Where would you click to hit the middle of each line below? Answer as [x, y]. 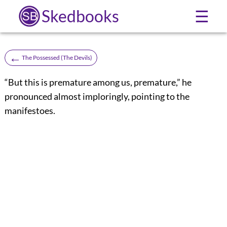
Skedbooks [80, 16]
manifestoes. [30, 110]
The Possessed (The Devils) [57, 57]
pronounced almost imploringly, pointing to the [97, 96]
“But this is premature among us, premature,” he [98, 82]
